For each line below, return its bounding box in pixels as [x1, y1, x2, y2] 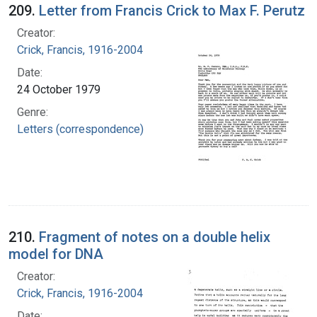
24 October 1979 [17, 82, 100, 96]
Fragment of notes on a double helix [39, 228, 270, 246]
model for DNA [8, 245, 103, 263]
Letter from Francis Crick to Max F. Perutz [39, 1, 305, 19]
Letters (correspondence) [17, 122, 144, 136]
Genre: [17, 105, 48, 119]
